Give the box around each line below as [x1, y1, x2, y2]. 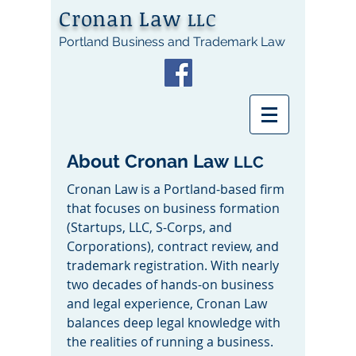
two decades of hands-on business [67, 276, 274, 293]
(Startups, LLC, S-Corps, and [67, 219, 232, 236]
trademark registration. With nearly [67, 257, 279, 274]
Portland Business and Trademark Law [59, 34, 285, 49]
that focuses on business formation [67, 199, 280, 217]
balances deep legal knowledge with [67, 314, 281, 331]
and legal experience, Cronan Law [67, 295, 267, 312]
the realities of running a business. [67, 333, 273, 350]
